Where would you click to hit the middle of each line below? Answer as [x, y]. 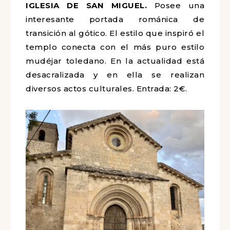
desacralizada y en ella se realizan [115, 75]
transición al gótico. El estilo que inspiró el [115, 33]
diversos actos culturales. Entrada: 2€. [107, 89]
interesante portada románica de [115, 19]
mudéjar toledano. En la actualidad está [115, 61]
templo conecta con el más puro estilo [115, 47]
